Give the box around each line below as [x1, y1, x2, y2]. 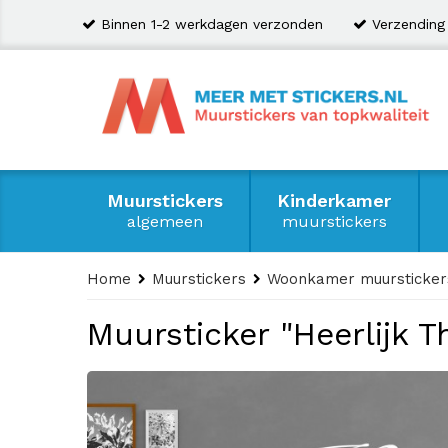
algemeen [127, 212, 204, 231]
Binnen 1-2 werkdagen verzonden [101, 16, 323, 32]
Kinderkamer [277, 190, 392, 211]
